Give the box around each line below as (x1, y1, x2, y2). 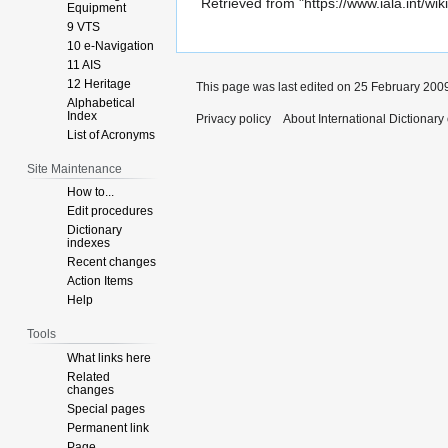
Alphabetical (67, 95, 136, 110)
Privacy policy (196, 112, 271, 127)
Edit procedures (67, 204, 154, 219)
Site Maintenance (27, 161, 123, 176)
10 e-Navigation (67, 38, 155, 53)
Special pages (67, 402, 146, 417)
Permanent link (67, 421, 150, 436)
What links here (67, 351, 152, 366)
